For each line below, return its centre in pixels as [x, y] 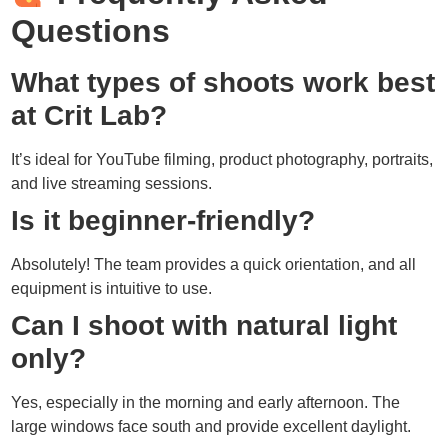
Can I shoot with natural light [204, 325]
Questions [91, 30]
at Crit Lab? [89, 115]
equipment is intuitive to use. [112, 288]
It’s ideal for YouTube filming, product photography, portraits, [222, 159]
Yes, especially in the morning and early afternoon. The [206, 402]
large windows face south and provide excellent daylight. [211, 426]
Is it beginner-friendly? [163, 220]
